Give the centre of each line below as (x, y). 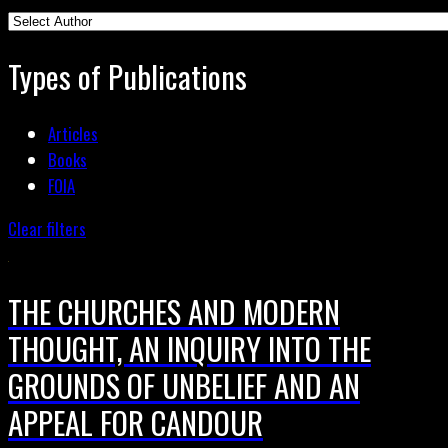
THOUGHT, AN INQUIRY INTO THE (189, 348)
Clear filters (47, 228)
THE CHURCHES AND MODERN (174, 311)
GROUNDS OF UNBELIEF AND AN (184, 385)
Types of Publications (127, 76)
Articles (73, 133)
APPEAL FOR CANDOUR (135, 422)
